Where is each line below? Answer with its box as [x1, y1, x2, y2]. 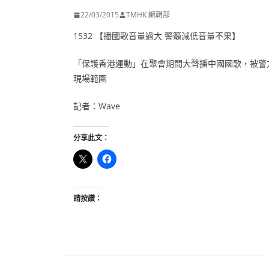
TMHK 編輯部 [126, 10, 170, 20]
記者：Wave [73, 100, 120, 112]
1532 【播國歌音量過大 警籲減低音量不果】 [73, 30, 240, 41]
